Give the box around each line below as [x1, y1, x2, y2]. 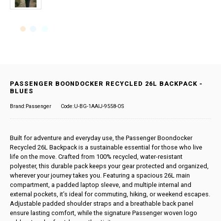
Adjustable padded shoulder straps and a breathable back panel [10, 199, 194, 207]
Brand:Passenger [10, 103, 52, 110]
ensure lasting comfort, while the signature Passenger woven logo [10, 209, 198, 217]
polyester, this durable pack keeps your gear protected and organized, [10, 162, 209, 170]
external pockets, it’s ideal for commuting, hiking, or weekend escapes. [10, 190, 211, 198]
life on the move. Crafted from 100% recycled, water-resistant [10, 152, 183, 160]
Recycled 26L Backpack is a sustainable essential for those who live [10, 143, 203, 151]
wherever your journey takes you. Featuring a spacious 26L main [10, 171, 190, 179]
